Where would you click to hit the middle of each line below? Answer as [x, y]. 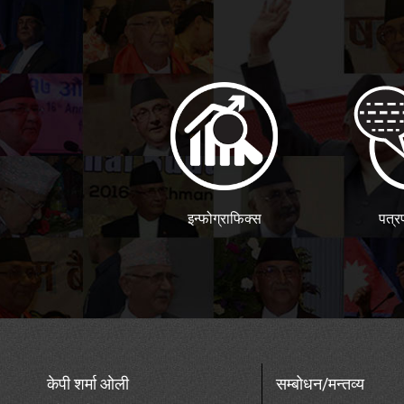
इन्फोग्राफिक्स [224, 218]
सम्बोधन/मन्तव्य [320, 384]
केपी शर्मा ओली [88, 384]
